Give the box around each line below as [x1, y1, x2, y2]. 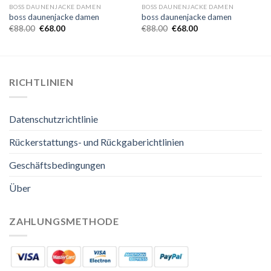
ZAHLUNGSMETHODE [9, 215, 119, 227]
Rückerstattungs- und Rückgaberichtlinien [9, 135, 184, 148]
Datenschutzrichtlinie [9, 113, 98, 125]
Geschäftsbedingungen [9, 158, 105, 171]
